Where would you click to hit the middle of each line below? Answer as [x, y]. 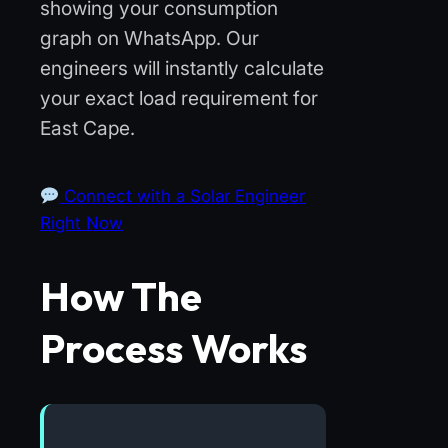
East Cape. [87, 127]
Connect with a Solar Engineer [182, 195]
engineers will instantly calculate [182, 67]
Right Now [81, 222]
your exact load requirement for [179, 97]
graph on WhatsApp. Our [149, 37]
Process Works [173, 348]
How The [121, 296]
